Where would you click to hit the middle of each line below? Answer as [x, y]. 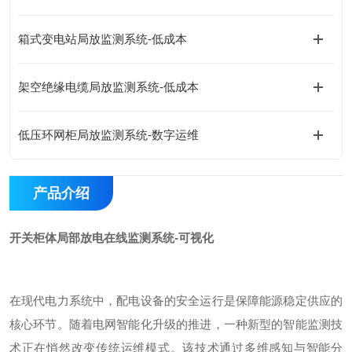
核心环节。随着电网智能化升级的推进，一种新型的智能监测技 [176, 324]
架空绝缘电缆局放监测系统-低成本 [108, 87]
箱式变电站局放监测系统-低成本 [103, 39]
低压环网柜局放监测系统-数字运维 [108, 135]
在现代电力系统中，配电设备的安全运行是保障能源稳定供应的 [176, 301]
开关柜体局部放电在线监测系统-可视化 [112, 238]
